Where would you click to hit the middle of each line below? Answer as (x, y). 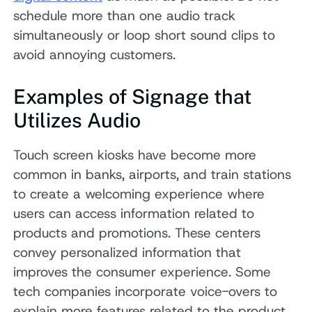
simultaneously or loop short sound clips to (145, 36)
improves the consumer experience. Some (142, 272)
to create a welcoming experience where (139, 194)
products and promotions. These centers (137, 233)
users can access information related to (134, 213)
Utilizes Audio (77, 120)
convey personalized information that (127, 252)
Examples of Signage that (133, 96)
